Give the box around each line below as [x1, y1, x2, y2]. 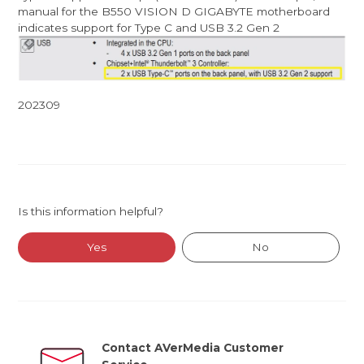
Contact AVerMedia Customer [102, 341, 284, 355]
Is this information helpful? [18, 204, 164, 218]
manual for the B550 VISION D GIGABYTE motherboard [18, 4, 331, 18]
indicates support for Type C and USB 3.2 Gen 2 [18, 20, 280, 34]
